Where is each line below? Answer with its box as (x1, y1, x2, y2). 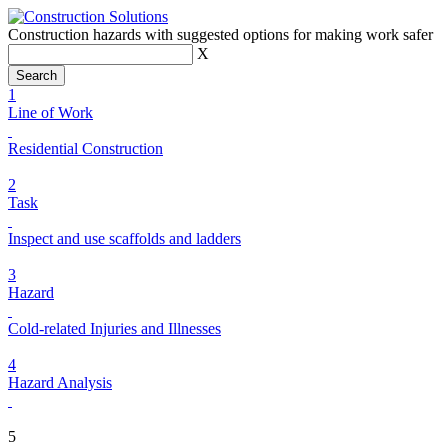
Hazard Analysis (8, 374, 112, 391)
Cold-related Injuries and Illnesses (8, 320, 221, 337)
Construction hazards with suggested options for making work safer (8, 26, 433, 43)
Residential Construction (8, 140, 163, 157)
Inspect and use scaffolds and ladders (8, 230, 241, 247)
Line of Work (8, 104, 93, 121)
